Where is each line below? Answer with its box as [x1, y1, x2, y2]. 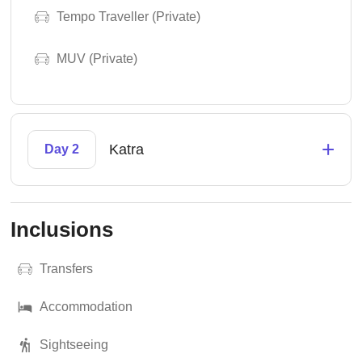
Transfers [40, 262, 94, 276]
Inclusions [11, 217, 114, 242]
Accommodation [40, 300, 133, 314]
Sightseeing [40, 338, 109, 352]
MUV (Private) [57, 52, 138, 66]
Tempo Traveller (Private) [57, 10, 201, 24]
